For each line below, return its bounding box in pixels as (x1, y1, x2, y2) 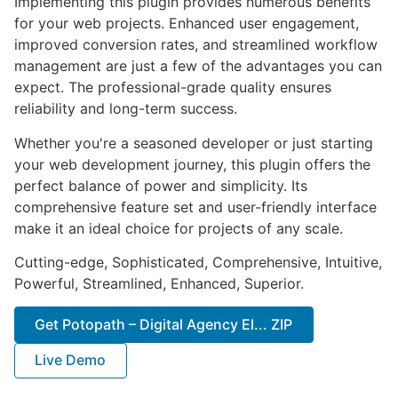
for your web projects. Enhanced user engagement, (14, 14, 359, 33)
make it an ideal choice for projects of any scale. (14, 219, 343, 237)
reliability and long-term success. (14, 99, 237, 118)
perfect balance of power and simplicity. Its (14, 176, 307, 195)
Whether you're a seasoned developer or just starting (14, 133, 373, 152)
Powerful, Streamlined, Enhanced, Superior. (14, 274, 304, 292)
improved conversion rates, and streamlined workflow (14, 36, 378, 54)
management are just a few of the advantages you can (14, 57, 382, 76)
